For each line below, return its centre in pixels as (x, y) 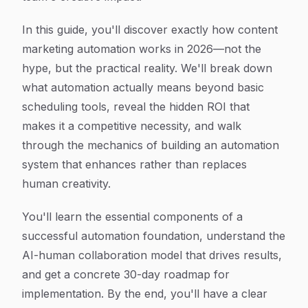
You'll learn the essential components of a (132, 217)
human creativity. (66, 184)
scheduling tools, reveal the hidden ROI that (136, 107)
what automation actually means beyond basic (143, 87)
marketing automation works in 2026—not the (142, 49)
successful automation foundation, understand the (154, 236)
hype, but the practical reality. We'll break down (147, 68)
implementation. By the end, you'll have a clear (145, 294)
